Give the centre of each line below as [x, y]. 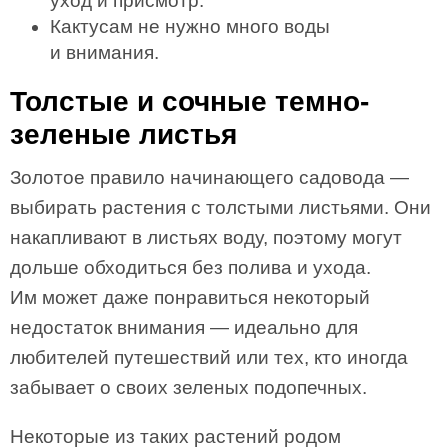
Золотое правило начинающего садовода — [209, 177]
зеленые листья [123, 134]
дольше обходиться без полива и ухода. [190, 267]
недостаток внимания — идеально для [184, 327]
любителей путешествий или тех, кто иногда [209, 357]
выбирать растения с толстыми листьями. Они [220, 207]
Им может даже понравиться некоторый [190, 297]
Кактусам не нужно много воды [190, 26]
